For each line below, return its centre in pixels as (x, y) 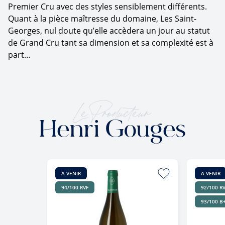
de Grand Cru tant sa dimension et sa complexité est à (111, 42)
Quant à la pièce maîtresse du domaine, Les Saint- (102, 18)
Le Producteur (113, 109)
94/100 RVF (75, 187)
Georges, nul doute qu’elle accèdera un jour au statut (109, 30)
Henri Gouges (113, 131)
